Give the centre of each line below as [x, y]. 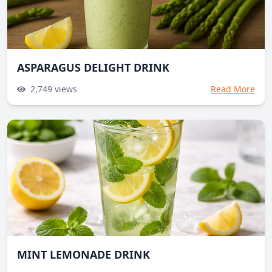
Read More [233, 89]
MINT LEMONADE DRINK [83, 254]
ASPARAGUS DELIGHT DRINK [93, 67]
